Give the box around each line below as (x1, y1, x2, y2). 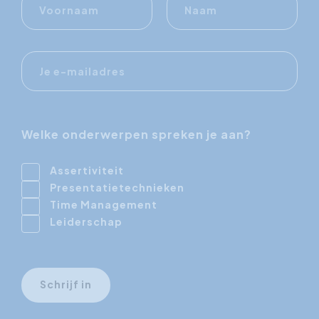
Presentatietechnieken (50, 180, 184, 194)
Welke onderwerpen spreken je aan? (21, 126, 251, 142)
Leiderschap (50, 214, 122, 228)
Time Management (50, 197, 157, 211)
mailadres (21, 64, 80, 78)
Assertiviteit (50, 163, 124, 177)
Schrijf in (40, 277, 92, 291)
